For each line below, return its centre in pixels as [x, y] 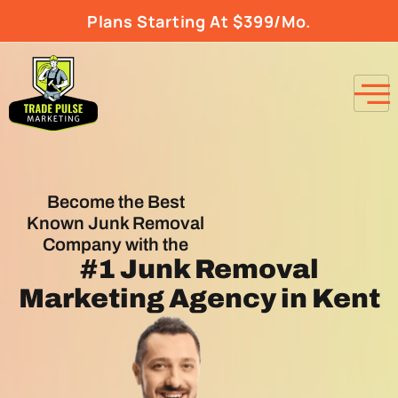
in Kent [328, 299]
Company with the [115, 245]
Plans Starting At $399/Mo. [199, 21]
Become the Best [115, 202]
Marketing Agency [147, 299]
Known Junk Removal [115, 223]
